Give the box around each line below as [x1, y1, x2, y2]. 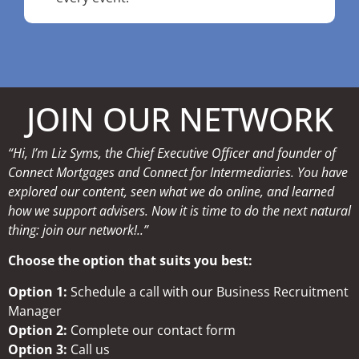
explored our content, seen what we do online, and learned [8, 183, 334, 200]
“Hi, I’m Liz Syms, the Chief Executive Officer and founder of [8, 144, 336, 162]
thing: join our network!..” [8, 221, 148, 239]
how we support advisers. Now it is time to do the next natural [8, 202, 351, 220]
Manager [8, 301, 62, 320]
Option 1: [8, 282, 67, 301]
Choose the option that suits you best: [8, 252, 252, 270]
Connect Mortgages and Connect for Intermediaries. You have [8, 163, 348, 181]
